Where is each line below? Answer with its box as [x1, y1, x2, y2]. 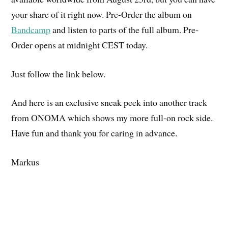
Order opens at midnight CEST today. [11, 38, 148, 51]
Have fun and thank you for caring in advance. [11, 127, 178, 139]
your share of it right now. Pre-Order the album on [11, 8, 192, 20]
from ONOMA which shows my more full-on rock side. [11, 111, 213, 124]
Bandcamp [11, 23, 51, 36]
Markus [11, 156, 40, 168]
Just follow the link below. [11, 67, 106, 80]
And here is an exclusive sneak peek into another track [11, 96, 208, 109]
